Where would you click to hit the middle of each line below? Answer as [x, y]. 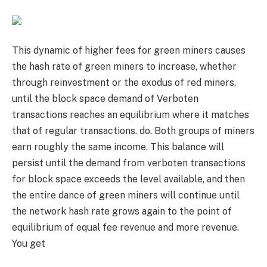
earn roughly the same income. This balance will [118, 147]
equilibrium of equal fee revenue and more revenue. [125, 227]
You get [29, 243]
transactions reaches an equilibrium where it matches [131, 114]
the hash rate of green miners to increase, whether [124, 66]
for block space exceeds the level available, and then [128, 179]
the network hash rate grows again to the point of [122, 211]
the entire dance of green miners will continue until [126, 195]
